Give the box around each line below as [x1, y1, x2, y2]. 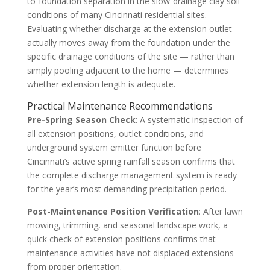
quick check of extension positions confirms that [27, 233, 216, 245]
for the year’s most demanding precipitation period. [27, 183, 227, 195]
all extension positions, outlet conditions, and [27, 127, 204, 139]
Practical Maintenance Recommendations [27, 99, 213, 113]
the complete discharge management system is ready [27, 169, 237, 181]
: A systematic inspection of [135, 113, 243, 125]
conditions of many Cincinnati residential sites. [27, 8, 207, 20]
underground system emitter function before [27, 141, 201, 153]
